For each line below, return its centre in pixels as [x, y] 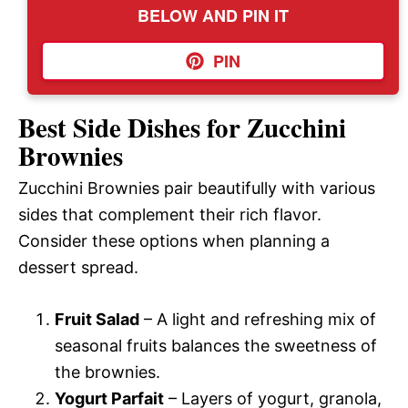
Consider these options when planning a [174, 241]
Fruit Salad [97, 320]
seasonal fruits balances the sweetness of [216, 346]
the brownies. [107, 372]
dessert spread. [78, 268]
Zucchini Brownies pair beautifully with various [197, 189]
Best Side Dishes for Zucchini [182, 128]
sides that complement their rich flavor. [170, 215]
